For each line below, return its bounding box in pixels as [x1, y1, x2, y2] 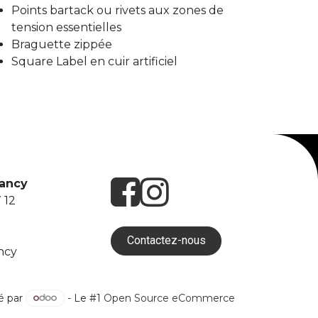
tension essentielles [11, 20, 121, 34]
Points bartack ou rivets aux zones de [11, 3, 224, 17]
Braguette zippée [11, 37, 112, 51]
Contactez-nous [126, 234, 206, 248]
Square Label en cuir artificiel [11, 54, 177, 68]
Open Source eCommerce [104, 291, 235, 304]
